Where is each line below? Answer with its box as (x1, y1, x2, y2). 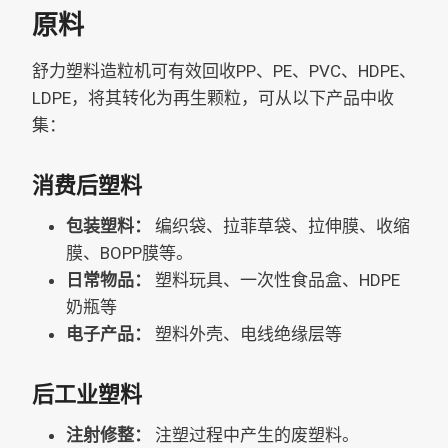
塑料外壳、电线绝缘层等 (151, 323, 342, 344)
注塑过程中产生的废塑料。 (155, 424, 359, 445)
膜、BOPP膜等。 (66, 242, 193, 263)
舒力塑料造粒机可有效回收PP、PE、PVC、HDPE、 (32, 60, 416, 81)
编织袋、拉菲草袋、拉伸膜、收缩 (151, 215, 410, 236)
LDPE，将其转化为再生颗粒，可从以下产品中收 (32, 87, 394, 108)
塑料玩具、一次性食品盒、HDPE (151, 269, 400, 290)
